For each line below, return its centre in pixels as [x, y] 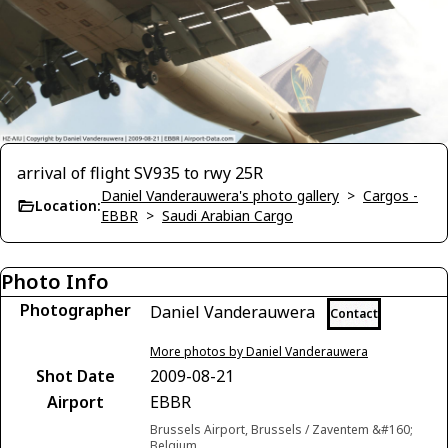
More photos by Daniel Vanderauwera [259, 352]
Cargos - [390, 196]
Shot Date [75, 376]
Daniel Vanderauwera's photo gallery [220, 196]
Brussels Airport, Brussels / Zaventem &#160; [281, 430]
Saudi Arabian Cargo [227, 216]
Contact [354, 314]
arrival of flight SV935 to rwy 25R [140, 173]
